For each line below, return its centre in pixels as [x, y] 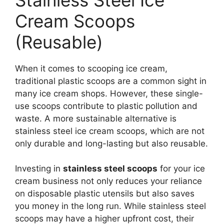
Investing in [39, 169]
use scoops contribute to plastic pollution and [106, 106]
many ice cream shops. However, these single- [109, 93]
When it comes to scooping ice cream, [91, 68]
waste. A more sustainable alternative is [96, 118]
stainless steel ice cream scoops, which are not [110, 131]
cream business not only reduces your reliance [108, 181]
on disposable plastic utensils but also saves [105, 194]
